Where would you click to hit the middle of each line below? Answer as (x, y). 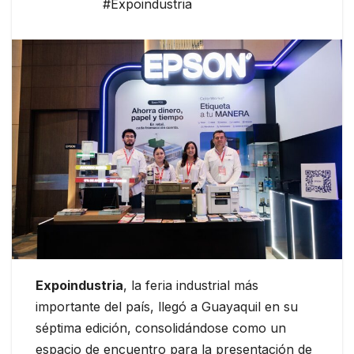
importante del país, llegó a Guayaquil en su (167, 307)
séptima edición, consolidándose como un (161, 328)
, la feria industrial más (191, 286)
